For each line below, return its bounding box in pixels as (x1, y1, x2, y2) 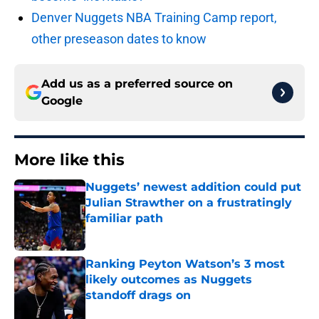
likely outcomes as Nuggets (85, 273, 252, 287)
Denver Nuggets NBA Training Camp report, (31, 10, 277, 26)
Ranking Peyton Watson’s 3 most (85, 257, 285, 271)
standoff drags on (85, 288, 191, 303)
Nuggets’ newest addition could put (85, 180, 301, 194)
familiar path (85, 211, 163, 226)
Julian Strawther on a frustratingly (85, 196, 292, 210)
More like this (14, 150, 125, 170)
